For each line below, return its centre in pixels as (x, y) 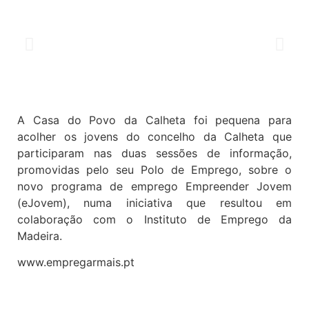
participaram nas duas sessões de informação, (154, 153)
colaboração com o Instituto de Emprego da (154, 219)
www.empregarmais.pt (76, 262)
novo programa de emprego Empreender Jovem (154, 186)
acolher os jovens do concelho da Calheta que (154, 136)
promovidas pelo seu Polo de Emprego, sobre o (154, 169)
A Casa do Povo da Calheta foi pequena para (154, 120)
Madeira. (40, 236)
